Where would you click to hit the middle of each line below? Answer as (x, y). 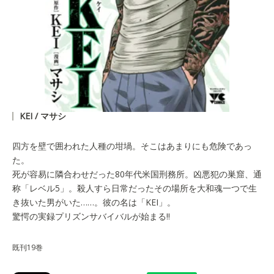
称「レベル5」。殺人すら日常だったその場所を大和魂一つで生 (135, 188)
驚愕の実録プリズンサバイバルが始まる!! (91, 217)
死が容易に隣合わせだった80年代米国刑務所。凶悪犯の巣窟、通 (137, 174)
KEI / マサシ (43, 116)
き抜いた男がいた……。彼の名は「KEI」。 (94, 202)
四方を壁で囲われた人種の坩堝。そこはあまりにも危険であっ (132, 146)
